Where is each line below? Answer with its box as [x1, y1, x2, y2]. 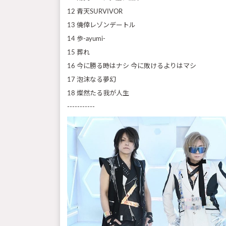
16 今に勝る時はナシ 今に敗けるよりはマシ [67, 63, 196, 70]
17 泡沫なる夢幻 [67, 76, 116, 83]
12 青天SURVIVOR [67, 8, 123, 15]
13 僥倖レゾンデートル [67, 22, 136, 29]
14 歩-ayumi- [67, 35, 105, 42]
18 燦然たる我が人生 [67, 90, 129, 97]
